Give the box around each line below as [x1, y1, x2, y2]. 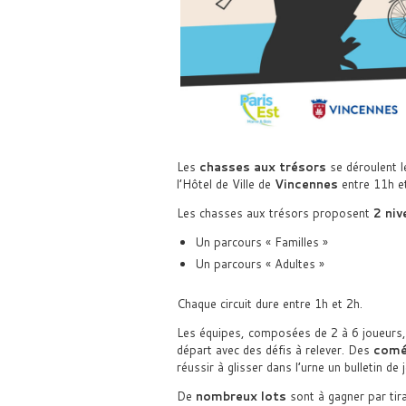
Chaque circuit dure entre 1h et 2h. [176, 295, 362, 312]
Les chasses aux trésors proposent [176, 204, 373, 221]
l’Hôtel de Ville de [176, 175, 275, 192]
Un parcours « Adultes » [194, 255, 324, 272]
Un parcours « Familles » [194, 233, 328, 250]
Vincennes [274, 175, 338, 192]
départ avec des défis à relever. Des [176, 341, 373, 358]
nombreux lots [195, 387, 286, 404]
